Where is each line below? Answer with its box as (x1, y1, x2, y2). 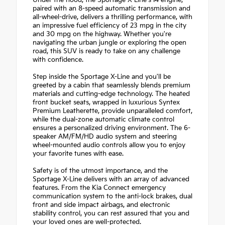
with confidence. (33, 56, 83, 64)
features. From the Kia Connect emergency (33, 184, 166, 192)
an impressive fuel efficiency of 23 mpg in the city (33, 22, 186, 30)
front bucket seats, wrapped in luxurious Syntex (33, 98, 180, 107)
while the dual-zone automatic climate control (33, 116, 174, 124)
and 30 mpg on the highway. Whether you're (33, 30, 171, 39)
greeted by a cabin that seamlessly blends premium (33, 81, 190, 90)
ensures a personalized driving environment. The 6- (33, 124, 190, 133)
